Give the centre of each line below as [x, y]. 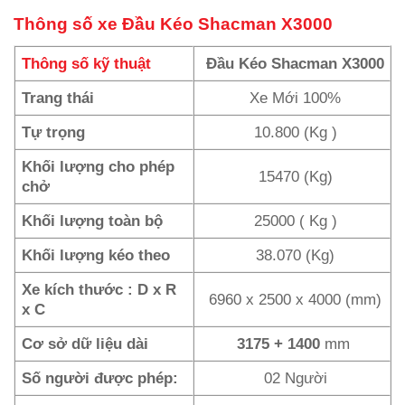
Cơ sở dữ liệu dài [85, 344]
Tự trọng [54, 132]
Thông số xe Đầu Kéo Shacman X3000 [173, 24]
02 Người [295, 378]
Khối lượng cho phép [99, 167]
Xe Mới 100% [296, 98]
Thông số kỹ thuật [87, 64]
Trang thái [58, 98]
